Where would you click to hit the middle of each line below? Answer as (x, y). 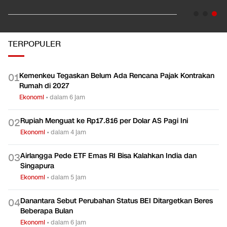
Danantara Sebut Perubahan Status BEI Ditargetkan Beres (117, 201)
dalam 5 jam (68, 177)
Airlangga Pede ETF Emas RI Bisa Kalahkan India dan (108, 156)
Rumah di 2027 (44, 86)
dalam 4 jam (68, 132)
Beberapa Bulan (47, 211)
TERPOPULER (34, 45)
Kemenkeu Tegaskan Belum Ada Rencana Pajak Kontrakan (117, 76)
